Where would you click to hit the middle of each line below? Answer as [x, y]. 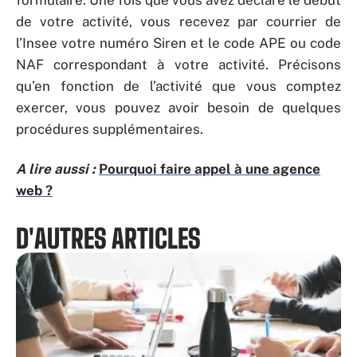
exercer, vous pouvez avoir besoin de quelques [178, 108]
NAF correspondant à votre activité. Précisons [178, 65]
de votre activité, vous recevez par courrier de [178, 22]
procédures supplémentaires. [111, 129]
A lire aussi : [56, 169]
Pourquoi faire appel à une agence [210, 169]
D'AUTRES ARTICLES [108, 238]
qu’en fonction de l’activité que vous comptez [178, 86]
